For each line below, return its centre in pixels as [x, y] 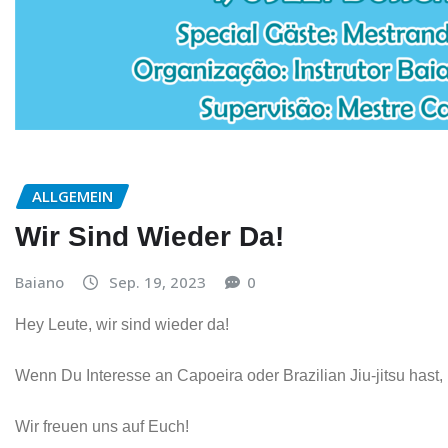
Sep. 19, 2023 [157, 281]
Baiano [39, 281]
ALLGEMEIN [72, 196]
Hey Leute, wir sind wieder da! [122, 325]
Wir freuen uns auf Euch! [102, 427]
